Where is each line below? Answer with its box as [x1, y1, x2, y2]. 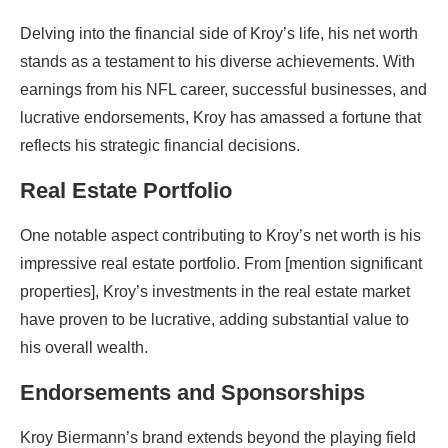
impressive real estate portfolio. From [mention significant [20, 255, 422, 272]
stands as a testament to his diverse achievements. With [20, 53, 415, 70]
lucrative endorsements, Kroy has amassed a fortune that [20, 109, 421, 126]
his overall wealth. [20, 339, 148, 356]
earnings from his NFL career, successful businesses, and [20, 81, 427, 98]
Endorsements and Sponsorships [20, 380, 365, 405]
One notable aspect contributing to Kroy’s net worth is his [20, 227, 421, 244]
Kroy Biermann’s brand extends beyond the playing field [20, 429, 416, 446]
